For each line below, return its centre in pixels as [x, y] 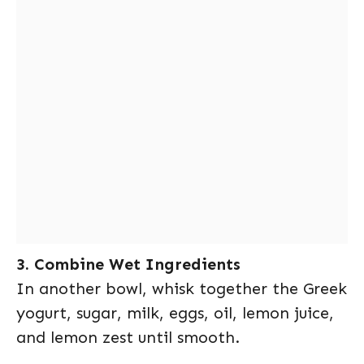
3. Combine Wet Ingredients [128, 264]
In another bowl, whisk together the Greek [182, 288]
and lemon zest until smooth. [128, 337]
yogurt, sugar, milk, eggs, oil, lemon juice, [175, 312]
